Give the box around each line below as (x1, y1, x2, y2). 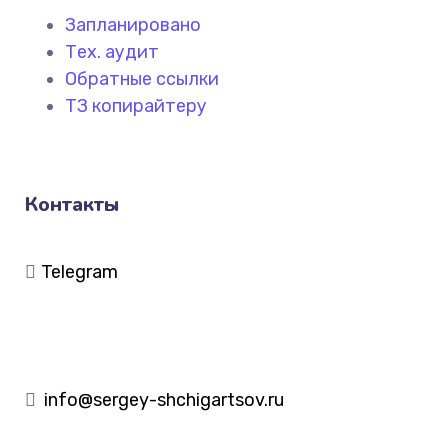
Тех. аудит (65, 40, 159, 63)
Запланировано (65, 13, 201, 36)
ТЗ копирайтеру (65, 94, 207, 117)
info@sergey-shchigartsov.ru (44, 388, 284, 411)
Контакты (25, 190, 119, 218)
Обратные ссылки (65, 67, 219, 90)
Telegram (41, 260, 118, 283)
